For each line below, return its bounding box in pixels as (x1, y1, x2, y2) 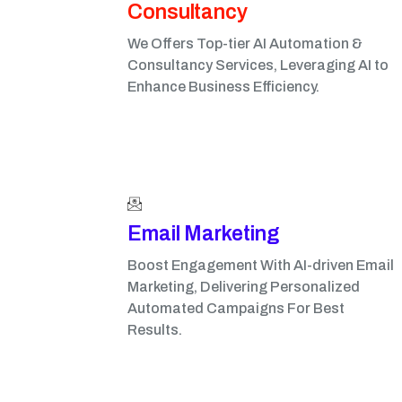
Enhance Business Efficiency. (127, 79, 319, 94)
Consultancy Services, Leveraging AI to (127, 57, 389, 73)
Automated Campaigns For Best (127, 301, 345, 316)
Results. (127, 322, 182, 337)
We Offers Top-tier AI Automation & (127, 36, 363, 51)
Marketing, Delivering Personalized (127, 279, 360, 294)
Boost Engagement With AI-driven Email (127, 258, 394, 273)
